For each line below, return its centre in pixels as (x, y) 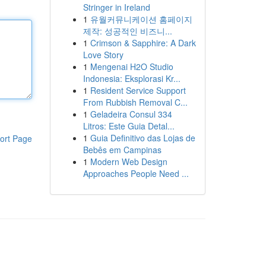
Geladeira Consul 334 (131, 114)
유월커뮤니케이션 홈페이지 (141, 19)
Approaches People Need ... (136, 173)
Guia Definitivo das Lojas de (142, 138)
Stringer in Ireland (116, 7)
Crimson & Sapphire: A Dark (143, 43)
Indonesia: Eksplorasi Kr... (132, 78)
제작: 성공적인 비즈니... (127, 31)
